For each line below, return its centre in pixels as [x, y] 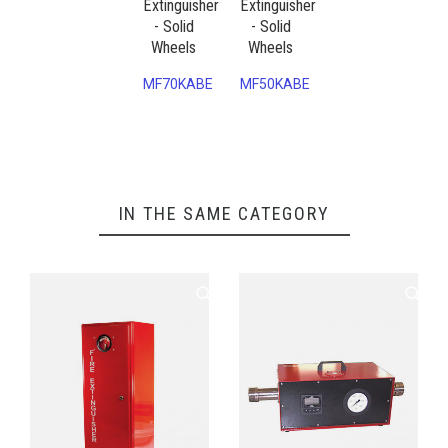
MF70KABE [178, 83]
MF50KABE [275, 83]
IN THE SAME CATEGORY [224, 213]
